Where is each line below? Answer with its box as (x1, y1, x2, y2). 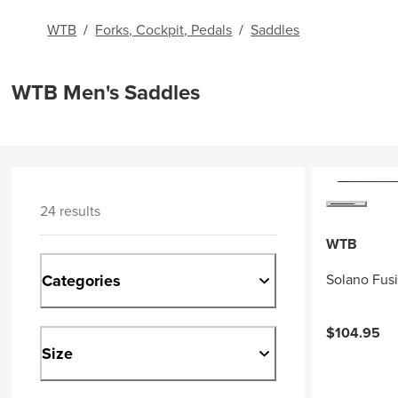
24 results (40, 201, 101, 221)
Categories (42, 268, 122, 292)
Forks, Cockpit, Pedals (95, 20, 233, 40)
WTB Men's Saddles (12, 76, 201, 108)
